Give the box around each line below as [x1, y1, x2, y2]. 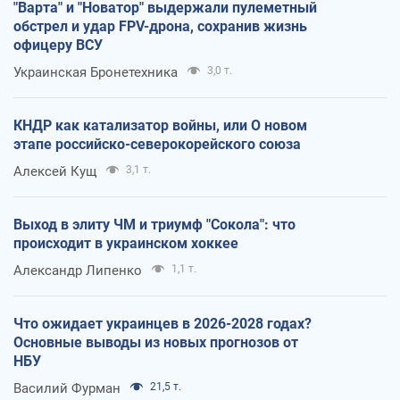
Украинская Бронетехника [13, 63, 178, 80]
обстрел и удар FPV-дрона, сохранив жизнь [13, 17, 307, 35]
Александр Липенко [13, 262, 142, 279]
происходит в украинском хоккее [13, 234, 238, 252]
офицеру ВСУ [13, 36, 103, 54]
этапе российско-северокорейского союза [13, 135, 301, 153]
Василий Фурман [13, 379, 121, 396]
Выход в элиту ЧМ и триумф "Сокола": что [13, 215, 296, 233]
